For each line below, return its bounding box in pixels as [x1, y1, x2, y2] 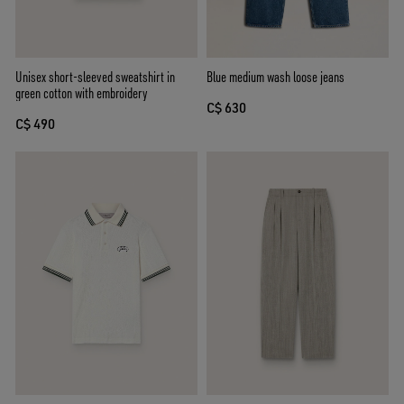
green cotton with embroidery [15, 84, 148, 103]
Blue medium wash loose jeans [207, 68, 344, 87]
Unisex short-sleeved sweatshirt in [15, 68, 175, 87]
